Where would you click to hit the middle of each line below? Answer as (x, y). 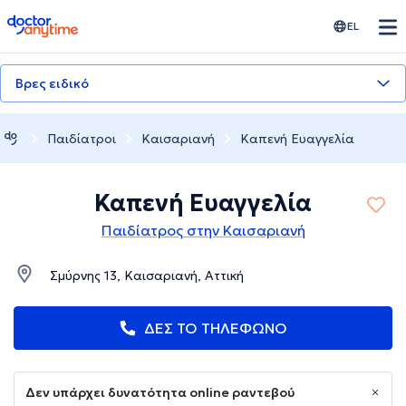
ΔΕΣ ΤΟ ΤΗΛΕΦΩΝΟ (216, 329)
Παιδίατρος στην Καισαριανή (203, 231)
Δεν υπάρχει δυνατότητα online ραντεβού (160, 393)
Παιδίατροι (82, 138)
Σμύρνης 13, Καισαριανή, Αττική (147, 276)
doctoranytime (58, 22)
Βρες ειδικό (52, 83)
